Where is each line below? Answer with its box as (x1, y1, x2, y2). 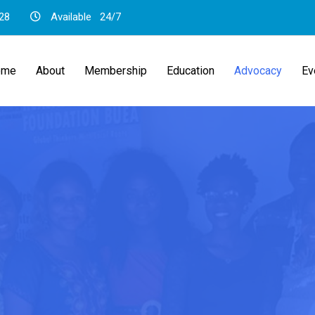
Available (51, 11, 97, 23)
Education (167, 64, 214, 77)
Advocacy (234, 64, 282, 77)
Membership (84, 64, 147, 77)
